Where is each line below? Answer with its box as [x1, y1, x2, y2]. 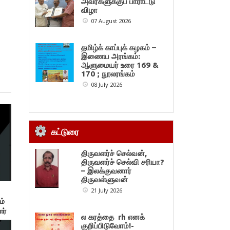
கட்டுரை [51, 126, 79, 137]
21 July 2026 [89, 186, 122, 195]
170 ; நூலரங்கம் [81, 69, 136, 78]
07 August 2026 [89, 16, 131, 25]
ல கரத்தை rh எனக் [81, 213, 145, 222]
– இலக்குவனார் [81, 166, 132, 176]
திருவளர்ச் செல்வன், [81, 149, 147, 158]
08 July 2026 [89, 80, 122, 88]
